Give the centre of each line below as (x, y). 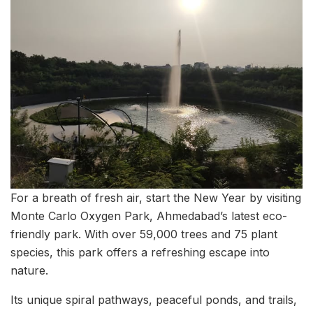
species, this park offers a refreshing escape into (140, 252)
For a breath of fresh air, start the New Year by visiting (156, 197)
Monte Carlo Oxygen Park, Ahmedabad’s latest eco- (149, 216)
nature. (29, 270)
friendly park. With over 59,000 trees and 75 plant (144, 234)
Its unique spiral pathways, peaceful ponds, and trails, (154, 299)
